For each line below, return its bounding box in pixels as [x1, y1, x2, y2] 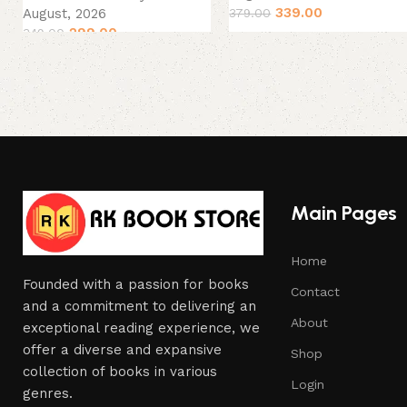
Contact [291, 284, 340, 300]
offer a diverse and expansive [23, 342, 222, 359]
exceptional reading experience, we [23, 320, 260, 337]
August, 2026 [23, 5, 106, 23]
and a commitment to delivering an [23, 298, 256, 315]
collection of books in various [23, 363, 217, 381]
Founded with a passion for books [23, 276, 249, 293]
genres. [23, 385, 73, 402]
